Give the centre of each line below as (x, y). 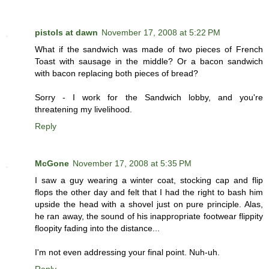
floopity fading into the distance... (97, 228)
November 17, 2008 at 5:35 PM (132, 164)
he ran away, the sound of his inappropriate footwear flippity (149, 216)
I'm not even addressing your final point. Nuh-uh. (127, 252)
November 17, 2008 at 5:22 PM (161, 33)
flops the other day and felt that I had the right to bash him (149, 192)
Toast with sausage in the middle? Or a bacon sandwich (149, 62)
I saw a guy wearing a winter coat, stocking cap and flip (149, 180)
